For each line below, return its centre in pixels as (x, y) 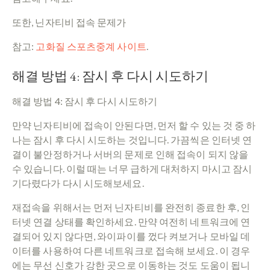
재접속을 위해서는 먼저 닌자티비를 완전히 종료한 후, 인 (131, 207)
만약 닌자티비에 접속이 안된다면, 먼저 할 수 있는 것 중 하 (134, 125)
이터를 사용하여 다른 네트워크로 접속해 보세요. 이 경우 (131, 250)
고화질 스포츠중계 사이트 (91, 46)
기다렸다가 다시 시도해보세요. (78, 183)
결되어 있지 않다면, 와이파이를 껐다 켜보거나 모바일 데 (131, 236)
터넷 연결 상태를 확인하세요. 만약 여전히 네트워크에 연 (131, 221)
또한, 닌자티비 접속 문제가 (69, 22)
